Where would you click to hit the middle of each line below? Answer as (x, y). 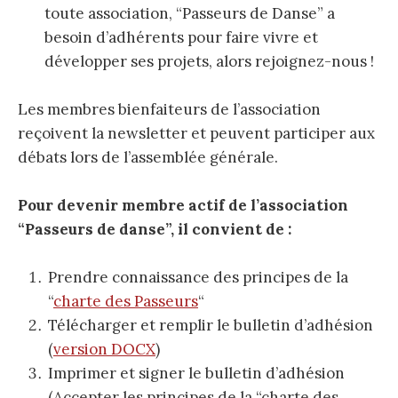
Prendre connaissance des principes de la (198, 278)
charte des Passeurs (126, 302)
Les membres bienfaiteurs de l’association (169, 110)
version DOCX (104, 350)
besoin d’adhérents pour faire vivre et (181, 37)
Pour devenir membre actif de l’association (183, 206)
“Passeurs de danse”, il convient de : (155, 230)
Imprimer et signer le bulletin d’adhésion (196, 374)
